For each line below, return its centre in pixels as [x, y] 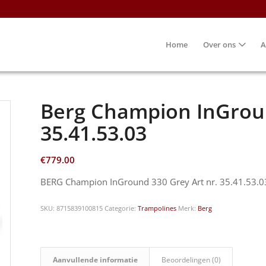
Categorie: [121, 208]
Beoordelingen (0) [191, 259]
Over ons [219, 45]
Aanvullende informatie [96, 259]
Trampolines [157, 208]
